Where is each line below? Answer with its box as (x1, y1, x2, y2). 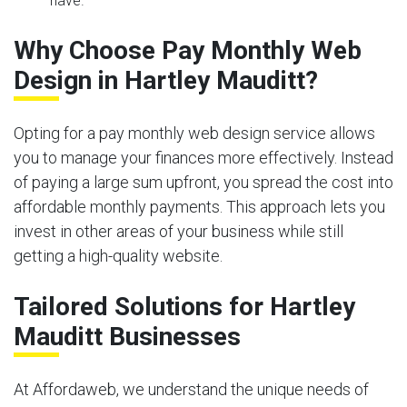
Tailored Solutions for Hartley (14, 291, 355, 322)
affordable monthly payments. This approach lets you (14, 196, 385, 216)
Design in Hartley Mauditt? (14, 65, 318, 95)
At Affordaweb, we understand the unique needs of (14, 379, 369, 399)
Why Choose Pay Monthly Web (14, 35, 362, 65)
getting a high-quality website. (14, 245, 223, 265)
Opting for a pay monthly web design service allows (14, 123, 375, 143)
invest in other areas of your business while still (14, 221, 343, 241)
